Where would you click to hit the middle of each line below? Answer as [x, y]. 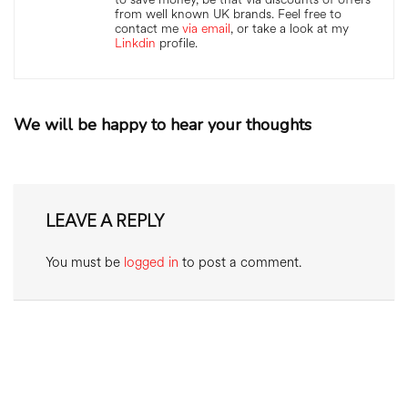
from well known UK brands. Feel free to [228, 14]
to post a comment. [240, 263]
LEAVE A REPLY [105, 221]
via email [206, 29]
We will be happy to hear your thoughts [163, 125]
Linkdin [135, 43]
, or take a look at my [290, 29]
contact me [148, 29]
